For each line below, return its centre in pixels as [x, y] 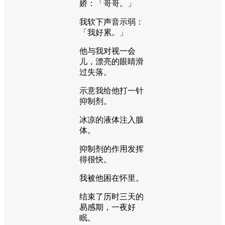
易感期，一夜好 [107, 207]
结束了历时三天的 [111, 196]
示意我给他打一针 [111, 90]
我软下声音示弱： [111, 22]
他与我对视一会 [107, 51]
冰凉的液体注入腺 [111, 120]
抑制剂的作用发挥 [111, 149]
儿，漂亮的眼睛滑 [111, 61]
